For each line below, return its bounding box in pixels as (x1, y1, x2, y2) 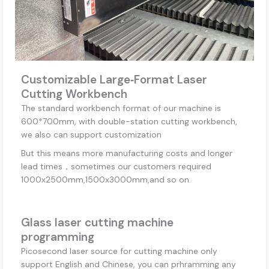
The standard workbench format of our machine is (21, 102, 221, 113)
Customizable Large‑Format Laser (21, 71, 207, 87)
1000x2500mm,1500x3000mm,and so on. (21, 174, 193, 185)
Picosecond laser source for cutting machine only (21, 245, 217, 256)
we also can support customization (21, 128, 162, 140)
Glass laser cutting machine (21, 214, 174, 230)
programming (21, 229, 94, 244)
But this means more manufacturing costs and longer (21, 147, 232, 159)
